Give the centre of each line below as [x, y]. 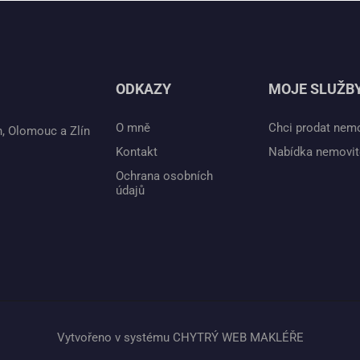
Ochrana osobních [164, 176]
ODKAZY [143, 89]
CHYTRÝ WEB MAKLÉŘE [238, 338]
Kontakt [137, 152]
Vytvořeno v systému [115, 338]
